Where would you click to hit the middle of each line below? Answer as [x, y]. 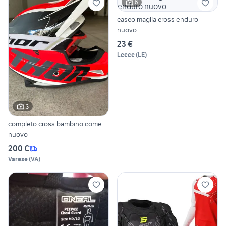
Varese [18, 159]
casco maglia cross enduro [137, 19]
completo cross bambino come [55, 124]
